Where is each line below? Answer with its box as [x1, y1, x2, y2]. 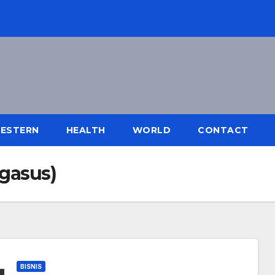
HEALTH [66, 125, 106, 136]
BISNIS [20, 263, 42, 271]
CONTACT [198, 125, 249, 136]
